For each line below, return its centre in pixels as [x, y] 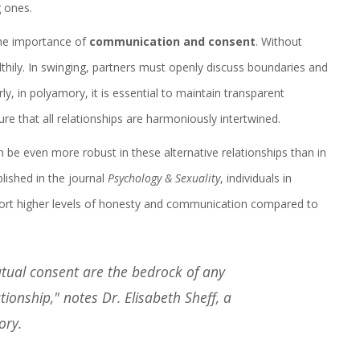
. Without [279, 42]
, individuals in [256, 178]
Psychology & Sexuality [164, 178]
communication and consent [172, 42]
